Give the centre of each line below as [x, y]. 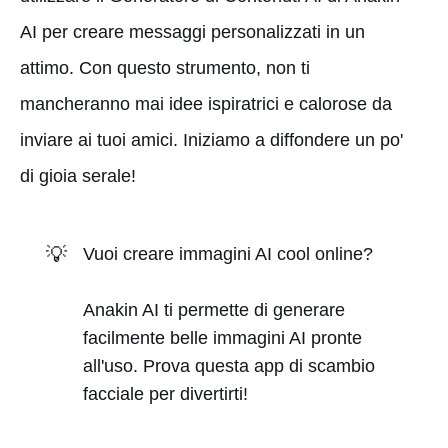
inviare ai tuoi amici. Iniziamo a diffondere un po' [211, 140]
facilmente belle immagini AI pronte [223, 338]
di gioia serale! [78, 176]
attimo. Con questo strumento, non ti [165, 68]
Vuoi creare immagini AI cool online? [228, 254]
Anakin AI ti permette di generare [214, 310]
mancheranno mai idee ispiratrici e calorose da [206, 104]
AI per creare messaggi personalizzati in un [192, 32]
